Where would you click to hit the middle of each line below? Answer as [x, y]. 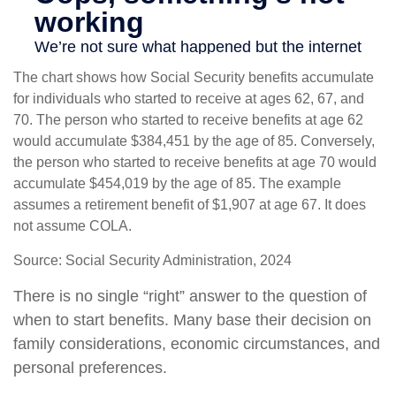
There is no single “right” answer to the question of [190, 297]
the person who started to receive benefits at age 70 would [195, 163]
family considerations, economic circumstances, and [197, 344]
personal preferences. [90, 368]
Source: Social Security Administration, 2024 [152, 261]
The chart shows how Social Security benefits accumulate [194, 78]
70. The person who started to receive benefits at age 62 [188, 120]
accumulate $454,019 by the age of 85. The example [177, 184]
